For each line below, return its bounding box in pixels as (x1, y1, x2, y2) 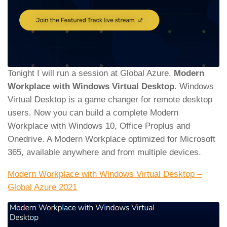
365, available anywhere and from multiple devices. (8, 147, 201, 157)
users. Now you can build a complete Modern (8, 107, 178, 118)
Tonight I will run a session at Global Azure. (8, 68, 174, 78)
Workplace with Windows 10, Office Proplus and (8, 121, 190, 131)
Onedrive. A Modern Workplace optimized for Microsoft (8, 134, 215, 144)
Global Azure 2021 (8, 182, 77, 192)
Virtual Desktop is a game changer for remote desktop (8, 94, 212, 104)
